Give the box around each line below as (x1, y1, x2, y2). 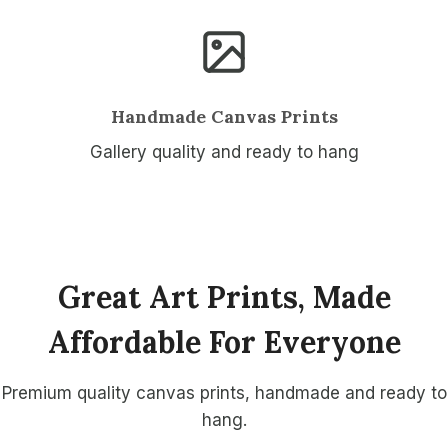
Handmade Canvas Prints (110, 104, 338, 128)
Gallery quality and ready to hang (89, 141, 359, 162)
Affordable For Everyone (47, 322, 401, 361)
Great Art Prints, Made (57, 277, 391, 316)
